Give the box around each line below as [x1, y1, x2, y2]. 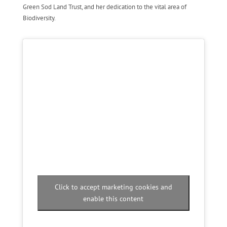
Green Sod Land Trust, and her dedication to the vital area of [22, 2, 186, 11]
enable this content [83, 194, 144, 203]
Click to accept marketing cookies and [54, 182, 172, 192]
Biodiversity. [22, 13, 56, 22]
